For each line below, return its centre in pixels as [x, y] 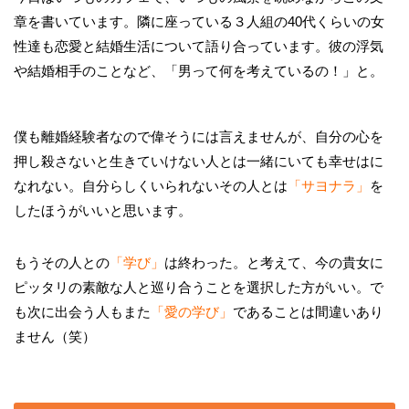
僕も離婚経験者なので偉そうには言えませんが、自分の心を [199, 136]
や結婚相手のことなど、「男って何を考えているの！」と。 [199, 70]
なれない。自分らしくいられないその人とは [151, 185]
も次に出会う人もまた [82, 311]
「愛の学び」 [192, 311]
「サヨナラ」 [329, 185]
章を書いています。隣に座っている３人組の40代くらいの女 [199, 21]
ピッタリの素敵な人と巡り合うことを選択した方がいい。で [199, 287]
